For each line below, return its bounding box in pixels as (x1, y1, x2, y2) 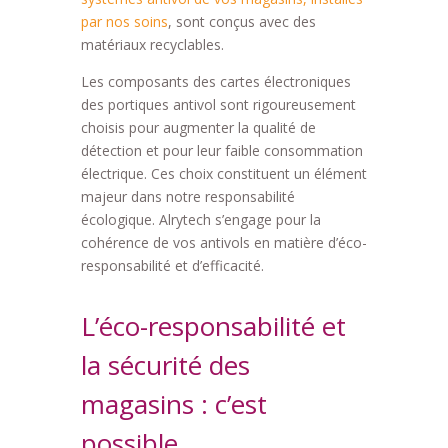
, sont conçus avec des (167, 12, 316, 31)
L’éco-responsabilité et (80, 308, 346, 344)
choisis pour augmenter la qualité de (80, 118, 316, 137)
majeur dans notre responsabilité (80, 187, 295, 206)
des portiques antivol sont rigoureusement (80, 95, 356, 114)
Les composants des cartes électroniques (80, 72, 351, 91)
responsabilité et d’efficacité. (80, 256, 264, 275)
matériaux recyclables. (80, 35, 224, 54)
